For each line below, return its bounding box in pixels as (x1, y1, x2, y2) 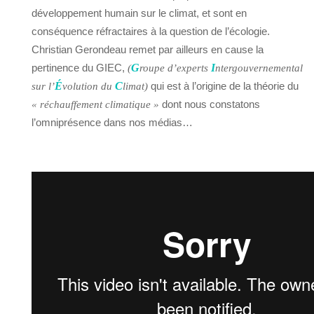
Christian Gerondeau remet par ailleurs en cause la (32, 43, 264, 56)
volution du (62, 81, 115, 93)
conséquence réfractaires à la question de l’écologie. (32, 25, 270, 38)
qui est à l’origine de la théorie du (148, 80, 299, 93)
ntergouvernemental (215, 62, 303, 74)
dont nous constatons (159, 98, 260, 111)
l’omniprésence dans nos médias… (32, 116, 193, 129)
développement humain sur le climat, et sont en (32, 7, 247, 20)
